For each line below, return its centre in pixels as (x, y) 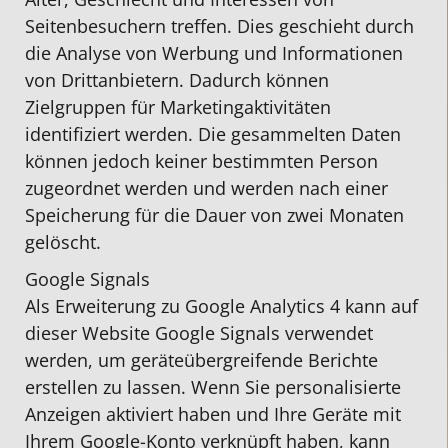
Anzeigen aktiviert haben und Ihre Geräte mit (213, 413)
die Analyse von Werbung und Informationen (214, 53)
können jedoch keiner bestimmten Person (201, 161)
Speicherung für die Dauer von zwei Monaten (214, 215)
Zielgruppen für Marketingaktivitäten (178, 107)
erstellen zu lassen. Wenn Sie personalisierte (213, 386)
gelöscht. (63, 242)
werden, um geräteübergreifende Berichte (201, 359)
